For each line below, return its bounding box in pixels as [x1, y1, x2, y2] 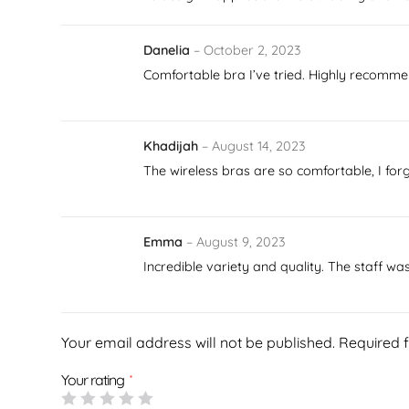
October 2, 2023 [204, 41, 302, 58]
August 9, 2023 [196, 233, 287, 250]
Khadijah [143, 137, 203, 154]
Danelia [143, 41, 194, 58]
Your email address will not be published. [61, 332, 336, 351]
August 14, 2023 [212, 137, 307, 154]
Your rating [61, 370, 128, 389]
